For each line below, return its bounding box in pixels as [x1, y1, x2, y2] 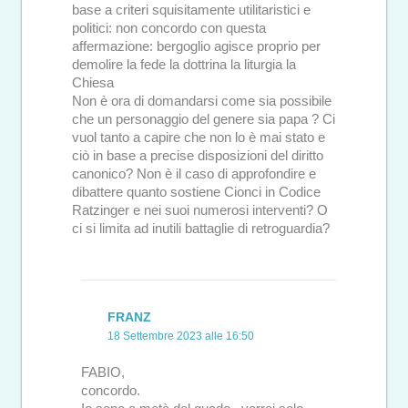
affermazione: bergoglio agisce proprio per [72, 39, 321, 55]
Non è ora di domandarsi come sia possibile [72, 94, 331, 109]
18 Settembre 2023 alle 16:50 [107, 329, 254, 342]
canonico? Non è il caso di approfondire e [72, 167, 316, 182]
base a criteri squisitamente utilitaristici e [72, 3, 311, 18]
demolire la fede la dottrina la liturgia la [72, 57, 296, 73]
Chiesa [72, 76, 114, 91]
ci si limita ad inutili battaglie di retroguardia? [72, 221, 330, 237]
